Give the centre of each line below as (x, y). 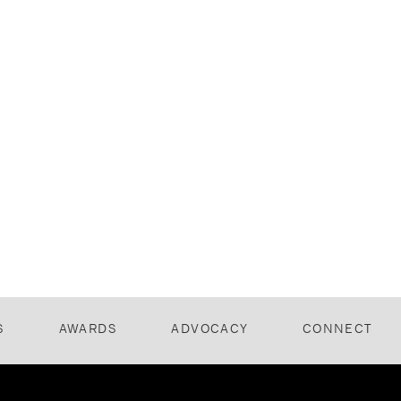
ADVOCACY (210, 328)
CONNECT (337, 328)
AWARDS (88, 328)
